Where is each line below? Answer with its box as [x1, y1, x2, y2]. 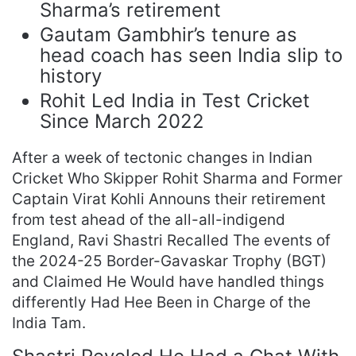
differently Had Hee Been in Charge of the [12, 293, 311, 311]
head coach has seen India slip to [40, 44, 342, 67]
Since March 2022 [40, 110, 204, 133]
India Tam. [12, 314, 86, 332]
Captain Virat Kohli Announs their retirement [12, 190, 326, 208]
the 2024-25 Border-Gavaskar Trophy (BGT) [12, 252, 327, 270]
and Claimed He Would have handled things [12, 273, 324, 291]
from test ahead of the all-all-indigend [12, 211, 285, 229]
